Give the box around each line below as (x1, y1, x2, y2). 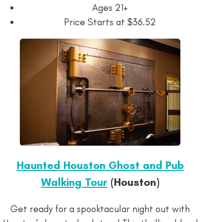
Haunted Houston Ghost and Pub (16, 158, 184, 172)
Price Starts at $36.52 (64, 16, 156, 28)
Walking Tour (41, 175, 108, 189)
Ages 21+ (92, 2, 128, 14)
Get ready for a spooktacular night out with (10, 203, 190, 215)
